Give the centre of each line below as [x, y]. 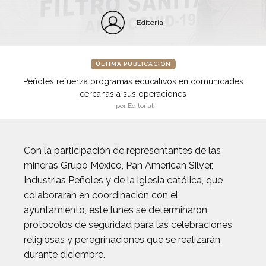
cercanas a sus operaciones [133, 94]
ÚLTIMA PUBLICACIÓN [133, 64]
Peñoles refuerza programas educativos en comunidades [133, 81]
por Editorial [134, 106]
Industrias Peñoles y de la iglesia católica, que [123, 180]
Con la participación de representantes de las [122, 151]
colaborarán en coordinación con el [101, 195]
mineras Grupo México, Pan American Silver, [118, 165]
